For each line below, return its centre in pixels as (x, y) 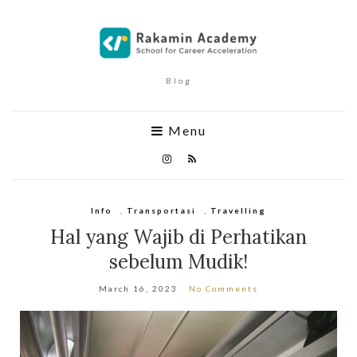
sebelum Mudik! (178, 262)
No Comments (224, 288)
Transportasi (161, 210)
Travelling (238, 210)
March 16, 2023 (138, 288)
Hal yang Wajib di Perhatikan (178, 237)
